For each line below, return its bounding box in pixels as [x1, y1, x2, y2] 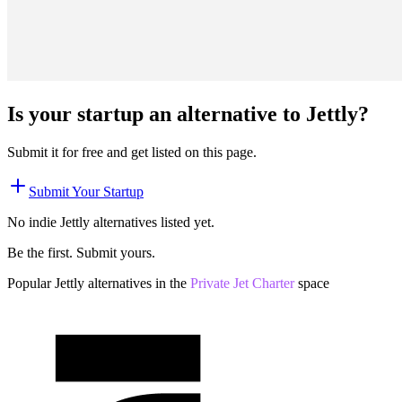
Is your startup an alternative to [7, 101, 306, 126]
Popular [7, 275, 55, 291]
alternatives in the [84, 275, 187, 291]
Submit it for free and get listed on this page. [7, 144, 257, 160]
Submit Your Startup [29, 183, 144, 199]
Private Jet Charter [190, 275, 294, 291]
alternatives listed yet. [90, 214, 214, 230]
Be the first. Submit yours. [7, 244, 155, 260]
